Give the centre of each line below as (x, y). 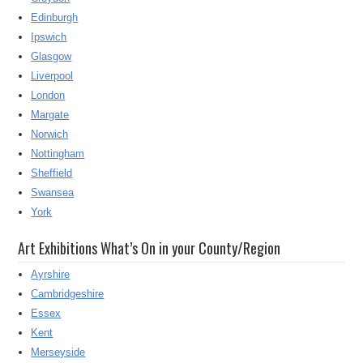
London (48, 96)
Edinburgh (55, 18)
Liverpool (52, 76)
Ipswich (49, 37)
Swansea (53, 193)
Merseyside (58, 352)
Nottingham (58, 154)
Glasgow (51, 57)
